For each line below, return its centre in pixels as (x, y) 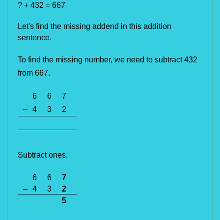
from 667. (35, 73)
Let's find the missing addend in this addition (95, 26)
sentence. (35, 38)
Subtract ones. (43, 155)
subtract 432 (175, 60)
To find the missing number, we (72, 60)
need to (140, 60)
